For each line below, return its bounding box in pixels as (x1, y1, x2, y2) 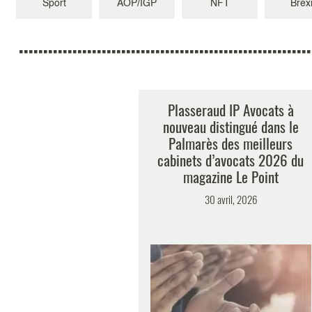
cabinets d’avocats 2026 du (157, 149, 304, 171)
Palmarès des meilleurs (169, 132, 292, 155)
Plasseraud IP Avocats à (167, 99, 294, 121)
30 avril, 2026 (204, 192, 257, 208)
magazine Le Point (182, 166, 279, 188)
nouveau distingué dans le (162, 116, 299, 138)
